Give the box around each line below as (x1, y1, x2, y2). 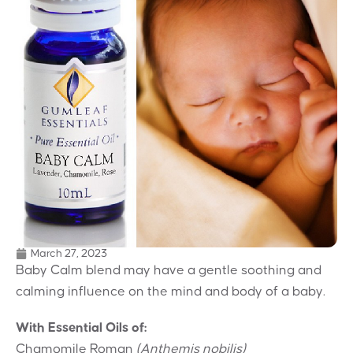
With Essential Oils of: (16, 320, 147, 335)
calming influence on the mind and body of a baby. (16, 284, 325, 299)
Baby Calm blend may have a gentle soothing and (16, 262, 321, 277)
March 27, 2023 (31, 247, 107, 259)
